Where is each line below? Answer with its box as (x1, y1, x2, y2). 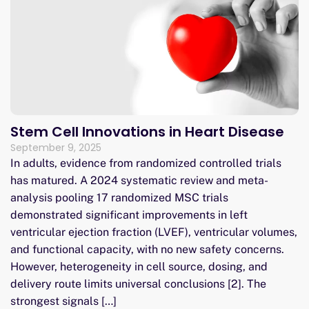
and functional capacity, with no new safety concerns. (10, 243, 284, 257)
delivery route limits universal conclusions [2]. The (10, 277, 266, 291)
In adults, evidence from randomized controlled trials (10, 157, 281, 170)
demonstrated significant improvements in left (10, 208, 248, 222)
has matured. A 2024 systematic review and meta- (10, 174, 268, 188)
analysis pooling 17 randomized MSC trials (10, 191, 228, 205)
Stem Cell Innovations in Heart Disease (10, 122, 284, 142)
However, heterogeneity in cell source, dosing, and (10, 260, 268, 274)
